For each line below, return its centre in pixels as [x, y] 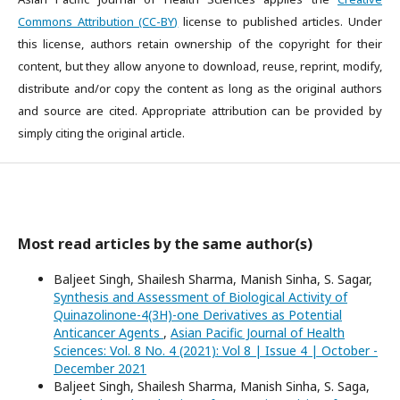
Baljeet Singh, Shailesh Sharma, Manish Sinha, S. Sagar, [213, 279]
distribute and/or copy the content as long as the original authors [200, 88]
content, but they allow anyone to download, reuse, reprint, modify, [200, 66]
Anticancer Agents [108, 333]
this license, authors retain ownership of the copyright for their [200, 44]
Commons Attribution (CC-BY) [98, 21]
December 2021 [100, 368]
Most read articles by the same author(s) [165, 244]
